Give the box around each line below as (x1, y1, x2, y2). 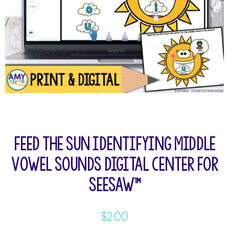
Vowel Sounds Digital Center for (11, 155, 218, 174)
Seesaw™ (88, 175, 141, 194)
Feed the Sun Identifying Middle (14, 134, 215, 153)
